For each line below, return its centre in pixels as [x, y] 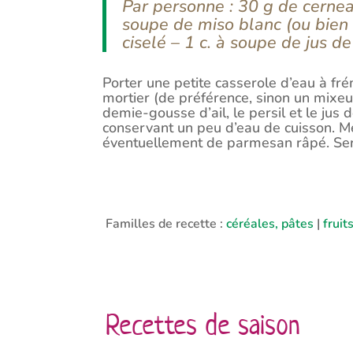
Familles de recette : [166, 223]
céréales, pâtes [270, 223]
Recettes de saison [203, 324]
